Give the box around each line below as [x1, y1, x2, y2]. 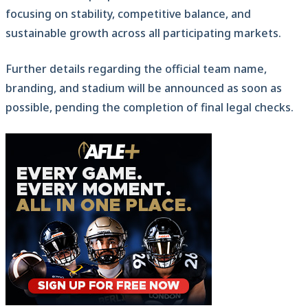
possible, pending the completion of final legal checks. [5, 100, 294, 115]
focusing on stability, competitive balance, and [5, 6, 251, 22]
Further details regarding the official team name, [5, 61, 267, 77]
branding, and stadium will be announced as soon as [5, 80, 282, 96]
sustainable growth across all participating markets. [5, 25, 281, 41]
